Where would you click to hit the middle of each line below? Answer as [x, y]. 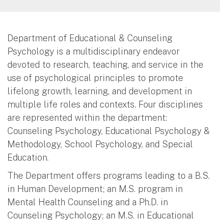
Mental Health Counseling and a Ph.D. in [88, 202]
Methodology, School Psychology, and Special [100, 144]
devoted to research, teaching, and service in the [105, 64]
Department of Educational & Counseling [90, 38]
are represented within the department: [87, 117]
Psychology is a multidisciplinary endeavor [94, 51]
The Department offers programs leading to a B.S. [109, 175]
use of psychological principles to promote [95, 78]
